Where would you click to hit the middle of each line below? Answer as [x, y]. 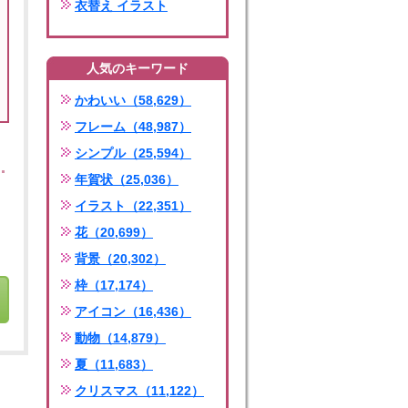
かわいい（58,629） [133, 100]
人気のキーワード [138, 68]
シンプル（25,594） [133, 153]
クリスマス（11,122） [139, 391]
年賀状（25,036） [127, 179]
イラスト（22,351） [133, 206]
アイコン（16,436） [133, 311]
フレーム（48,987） [133, 127]
